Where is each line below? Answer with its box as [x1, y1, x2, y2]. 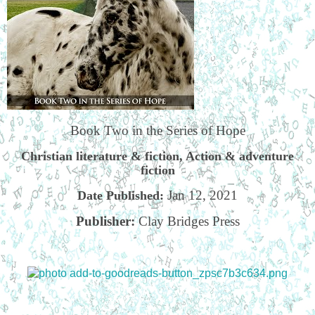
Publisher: [75, 213, 139, 229]
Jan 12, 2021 [167, 188, 238, 203]
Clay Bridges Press [138, 213, 240, 229]
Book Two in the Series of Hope [70, 123, 245, 139]
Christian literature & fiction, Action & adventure [21, 149, 294, 164]
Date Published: [77, 188, 167, 203]
